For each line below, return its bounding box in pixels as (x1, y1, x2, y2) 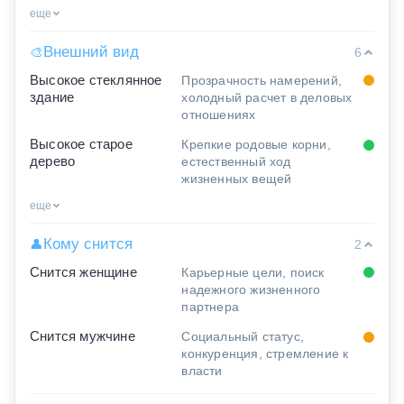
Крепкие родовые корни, (181, 137, 331, 151)
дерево (30, 154, 76, 169)
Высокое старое (30, 137, 133, 151)
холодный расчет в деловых (181, 89, 353, 105)
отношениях (181, 106, 256, 122)
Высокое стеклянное (30, 72, 162, 87)
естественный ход (181, 154, 291, 169)
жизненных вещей (181, 171, 292, 186)
